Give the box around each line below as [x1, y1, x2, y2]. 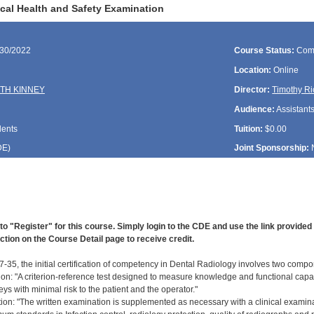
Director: [234, 84, 271, 95]
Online [271, 65, 299, 76]
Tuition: [234, 123, 264, 134]
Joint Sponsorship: [234, 143, 310, 153]
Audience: [234, 104, 275, 114]
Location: [234, 65, 272, 76]
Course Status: [234, 46, 295, 56]
